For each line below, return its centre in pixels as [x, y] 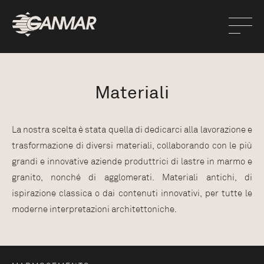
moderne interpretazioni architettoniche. [94, 209]
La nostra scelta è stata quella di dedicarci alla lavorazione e [132, 130]
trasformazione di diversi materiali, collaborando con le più [132, 146]
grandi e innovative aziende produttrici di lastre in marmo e [132, 161]
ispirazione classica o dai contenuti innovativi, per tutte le [132, 193]
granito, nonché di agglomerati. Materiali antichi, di [132, 177]
